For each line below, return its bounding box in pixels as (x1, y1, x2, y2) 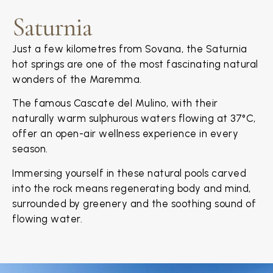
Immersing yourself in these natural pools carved (12, 166, 246, 179)
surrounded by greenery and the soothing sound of (12, 197, 256, 210)
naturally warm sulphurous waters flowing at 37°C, (12, 112, 256, 125)
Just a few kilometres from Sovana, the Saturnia (12, 43, 247, 55)
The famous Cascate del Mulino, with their (12, 97, 218, 110)
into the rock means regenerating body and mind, (12, 182, 251, 194)
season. (12, 143, 48, 155)
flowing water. (12, 212, 82, 225)
